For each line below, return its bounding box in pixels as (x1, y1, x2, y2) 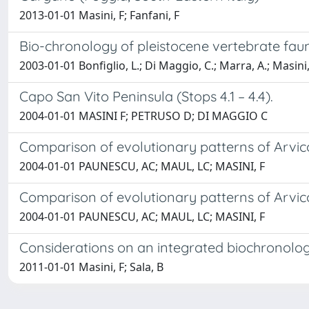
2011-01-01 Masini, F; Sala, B (19, 259, 163, 275)
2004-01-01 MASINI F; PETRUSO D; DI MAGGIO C (19, 108, 268, 124)
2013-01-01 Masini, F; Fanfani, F (19, 8, 179, 23)
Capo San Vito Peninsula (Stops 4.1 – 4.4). (19, 88, 273, 106)
